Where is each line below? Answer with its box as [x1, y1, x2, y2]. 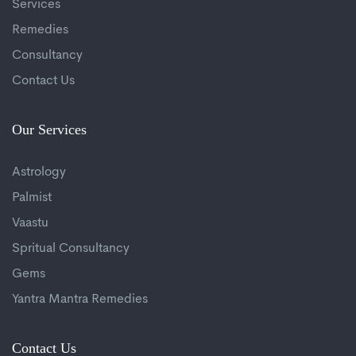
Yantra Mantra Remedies [12, 293, 148, 307]
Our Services [12, 122, 87, 138]
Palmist [12, 192, 52, 205]
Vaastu [12, 217, 48, 230]
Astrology [12, 166, 66, 180]
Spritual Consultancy [12, 242, 130, 256]
